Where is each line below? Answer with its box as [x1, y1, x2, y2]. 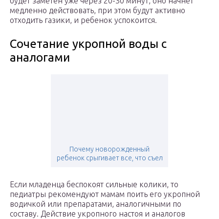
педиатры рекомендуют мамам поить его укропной [10, 190, 200, 199]
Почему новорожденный [69, 145, 150, 153]
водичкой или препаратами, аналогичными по [10, 199, 181, 209]
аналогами [10, 51, 70, 65]
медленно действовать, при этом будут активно [10, 6, 185, 15]
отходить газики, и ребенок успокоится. [10, 16, 157, 25]
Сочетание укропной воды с [10, 37, 167, 51]
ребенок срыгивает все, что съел [56, 154, 163, 162]
